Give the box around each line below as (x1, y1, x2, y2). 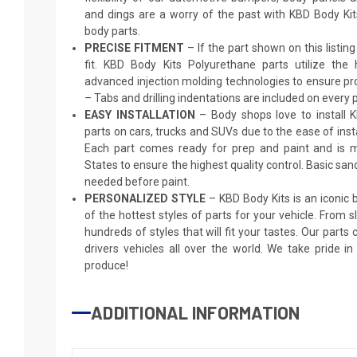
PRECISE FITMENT (84, 41, 185, 54)
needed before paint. (84, 175, 190, 188)
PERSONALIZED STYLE (84, 191, 206, 205)
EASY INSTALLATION (84, 108, 195, 121)
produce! (84, 258, 129, 272)
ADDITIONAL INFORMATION (91, 301, 300, 323)
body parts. (84, 24, 141, 37)
